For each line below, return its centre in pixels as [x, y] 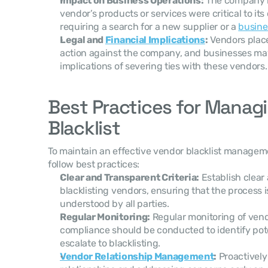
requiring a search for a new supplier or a [149, 27]
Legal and [83, 40]
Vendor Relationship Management [137, 256]
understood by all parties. [115, 204]
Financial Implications [155, 40]
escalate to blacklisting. [110, 243]
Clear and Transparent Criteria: [130, 177]
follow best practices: [94, 164]
